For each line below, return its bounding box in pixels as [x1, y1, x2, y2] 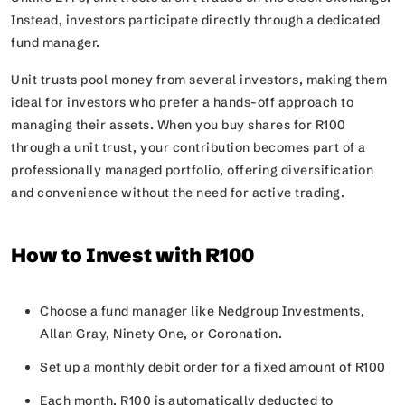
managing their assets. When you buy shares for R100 [11, 117, 346, 133]
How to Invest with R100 [11, 243, 254, 268]
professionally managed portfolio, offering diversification [11, 162, 373, 178]
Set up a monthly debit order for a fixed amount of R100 [40, 359, 392, 375]
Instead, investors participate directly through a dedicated [11, 12, 381, 28]
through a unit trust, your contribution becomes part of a [11, 139, 366, 155]
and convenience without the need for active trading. [11, 184, 344, 201]
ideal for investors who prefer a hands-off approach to [11, 94, 353, 110]
